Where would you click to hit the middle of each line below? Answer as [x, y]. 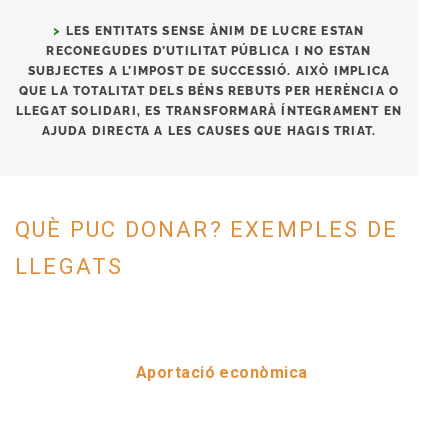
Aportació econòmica [224, 372]
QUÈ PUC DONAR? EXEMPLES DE [207, 229]
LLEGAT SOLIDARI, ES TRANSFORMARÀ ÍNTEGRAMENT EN [209, 111]
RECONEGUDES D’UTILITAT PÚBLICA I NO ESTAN [209, 51]
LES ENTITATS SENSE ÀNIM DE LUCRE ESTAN [215, 31]
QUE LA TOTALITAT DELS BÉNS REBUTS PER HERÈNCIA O [209, 91]
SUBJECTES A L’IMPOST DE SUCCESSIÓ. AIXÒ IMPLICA [209, 71]
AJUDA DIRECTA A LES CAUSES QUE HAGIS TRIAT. [209, 131]
